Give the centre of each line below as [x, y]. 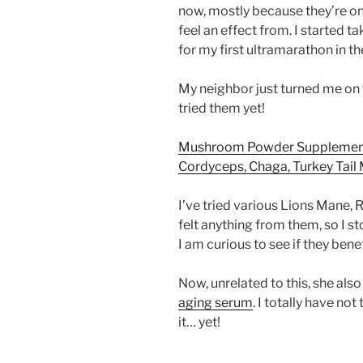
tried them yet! [222, 109]
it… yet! [199, 322]
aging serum [216, 303]
